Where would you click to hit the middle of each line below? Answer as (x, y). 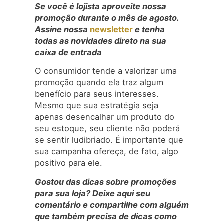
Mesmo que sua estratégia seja (97, 106)
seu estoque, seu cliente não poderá (107, 129)
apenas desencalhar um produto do (105, 117)
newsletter (110, 29)
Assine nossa (61, 29)
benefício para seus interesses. (97, 94)
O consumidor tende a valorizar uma (106, 71)
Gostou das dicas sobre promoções (106, 182)
